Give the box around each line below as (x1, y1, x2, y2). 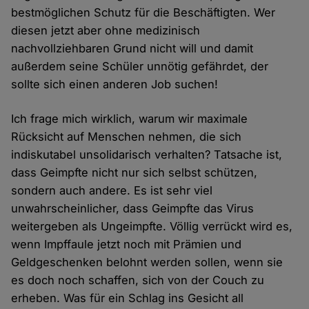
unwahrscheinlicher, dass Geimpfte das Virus (11, 201, 255, 216)
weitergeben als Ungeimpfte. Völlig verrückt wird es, (11, 219, 293, 234)
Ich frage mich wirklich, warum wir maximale (11, 112, 248, 126)
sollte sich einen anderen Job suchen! (11, 77, 219, 92)
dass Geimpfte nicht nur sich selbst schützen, (11, 166, 258, 180)
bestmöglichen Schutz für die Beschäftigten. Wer (11, 6, 276, 20)
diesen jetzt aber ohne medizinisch (11, 23, 201, 38)
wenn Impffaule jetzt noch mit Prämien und (11, 237, 242, 252)
